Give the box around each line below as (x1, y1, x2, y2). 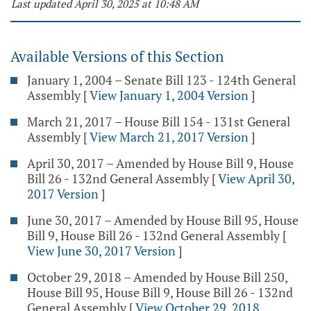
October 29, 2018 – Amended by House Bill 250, (27, 269, 287, 285)
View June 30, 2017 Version (27, 242, 176, 259)
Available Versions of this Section (10, 47, 224, 66)
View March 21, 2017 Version (90, 128, 249, 145)
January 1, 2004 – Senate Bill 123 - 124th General (27, 72, 296, 88)
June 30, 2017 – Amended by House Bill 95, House (27, 212, 299, 228)
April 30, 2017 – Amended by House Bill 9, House (27, 155, 294, 171)
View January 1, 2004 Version (90, 87, 249, 103)
